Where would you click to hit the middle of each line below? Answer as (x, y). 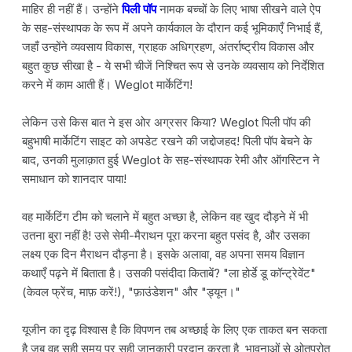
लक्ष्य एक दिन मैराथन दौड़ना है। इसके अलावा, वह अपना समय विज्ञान (163, 254)
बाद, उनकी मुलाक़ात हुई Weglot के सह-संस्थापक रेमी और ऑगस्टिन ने (171, 159)
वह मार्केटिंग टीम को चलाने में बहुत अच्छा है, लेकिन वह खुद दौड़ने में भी (165, 216)
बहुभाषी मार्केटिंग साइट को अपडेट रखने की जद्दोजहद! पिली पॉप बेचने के (167, 141)
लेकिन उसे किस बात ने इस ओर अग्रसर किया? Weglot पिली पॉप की (166, 122)
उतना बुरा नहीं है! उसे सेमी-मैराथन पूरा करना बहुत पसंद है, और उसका (166, 235)
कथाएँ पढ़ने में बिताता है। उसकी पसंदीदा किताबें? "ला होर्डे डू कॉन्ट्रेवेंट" (169, 273)
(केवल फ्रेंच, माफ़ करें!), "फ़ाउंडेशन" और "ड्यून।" (131, 291)
